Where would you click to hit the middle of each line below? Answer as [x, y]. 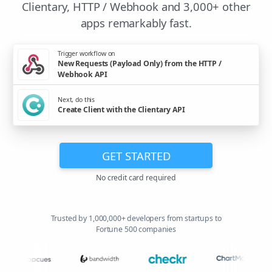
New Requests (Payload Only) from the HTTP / [140, 63]
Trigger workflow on [87, 53]
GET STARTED [136, 155]
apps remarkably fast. [136, 23]
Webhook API [83, 74]
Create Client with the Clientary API [121, 109]
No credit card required [136, 178]
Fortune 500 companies [136, 229]
